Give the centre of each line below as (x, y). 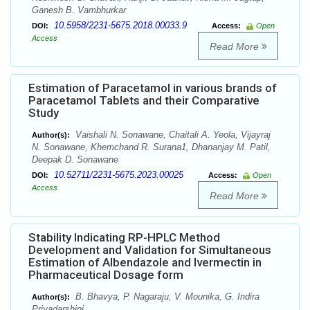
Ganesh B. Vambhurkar (79, 10)
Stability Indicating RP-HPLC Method (124, 238)
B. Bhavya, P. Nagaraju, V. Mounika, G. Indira (166, 297)
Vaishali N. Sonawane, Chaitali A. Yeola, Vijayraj (172, 135)
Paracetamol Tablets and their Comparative (144, 101)
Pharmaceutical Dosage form (106, 275)
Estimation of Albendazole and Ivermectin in (145, 263)
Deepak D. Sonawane (75, 160)
